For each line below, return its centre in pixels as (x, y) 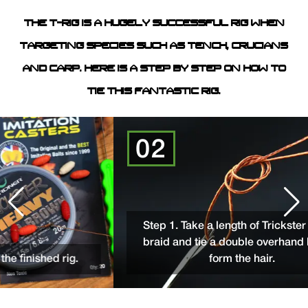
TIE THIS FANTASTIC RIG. (154, 91)
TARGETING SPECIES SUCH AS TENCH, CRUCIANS (154, 46)
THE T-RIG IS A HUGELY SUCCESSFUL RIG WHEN (154, 23)
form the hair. (211, 259)
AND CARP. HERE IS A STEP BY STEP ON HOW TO (154, 69)
